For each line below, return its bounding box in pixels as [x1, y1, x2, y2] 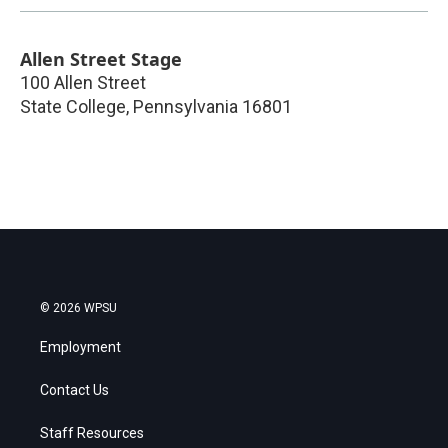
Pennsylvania [133, 96, 238, 118]
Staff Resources [40, 425, 144, 442]
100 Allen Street [20, 72, 146, 94]
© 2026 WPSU [40, 301, 117, 316]
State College [20, 96, 126, 118]
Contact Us [40, 382, 109, 399]
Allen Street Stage [20, 47, 182, 72]
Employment [40, 339, 121, 356]
